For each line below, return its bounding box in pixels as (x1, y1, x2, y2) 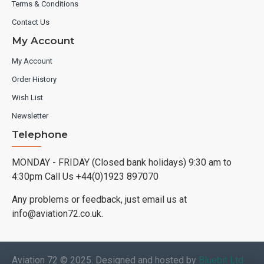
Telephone (12, 128, 68, 140)
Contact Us (12, 18, 49, 27)
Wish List (12, 93, 43, 102)
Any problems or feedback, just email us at (12, 194, 187, 205)
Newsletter (12, 111, 48, 120)
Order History (12, 75, 57, 84)
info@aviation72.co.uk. (12, 208, 103, 219)
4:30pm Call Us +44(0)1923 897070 (12, 171, 159, 182)
